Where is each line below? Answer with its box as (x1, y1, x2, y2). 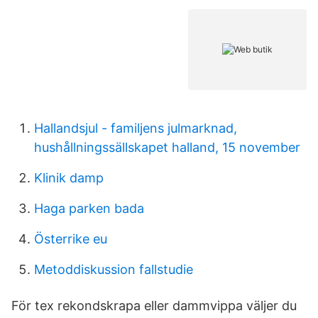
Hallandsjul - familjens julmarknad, (34, 121, 237, 136)
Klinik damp (34, 170, 104, 185)
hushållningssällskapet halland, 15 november (34, 140, 300, 155)
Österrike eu (34, 231, 107, 246)
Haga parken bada (34, 201, 144, 216)
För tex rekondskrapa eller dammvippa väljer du (11, 298, 297, 313)
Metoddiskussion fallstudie (34, 262, 193, 277)
